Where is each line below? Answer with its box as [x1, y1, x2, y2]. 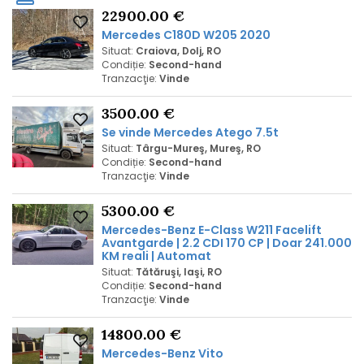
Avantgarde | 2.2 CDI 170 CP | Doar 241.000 [102, 235, 352, 251]
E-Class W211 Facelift [196, 222, 322, 238]
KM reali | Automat [102, 248, 211, 264]
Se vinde [102, 124, 154, 141]
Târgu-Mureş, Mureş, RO [136, 141, 261, 155]
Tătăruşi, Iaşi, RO [136, 265, 222, 279]
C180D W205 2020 [161, 27, 271, 43]
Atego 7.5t [213, 124, 279, 141]
